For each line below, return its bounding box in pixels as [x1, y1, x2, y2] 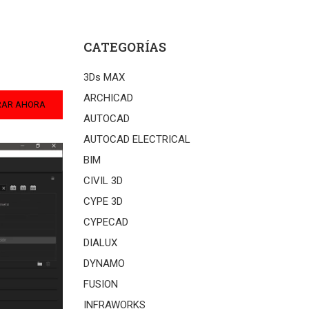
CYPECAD [83, 216, 128, 228]
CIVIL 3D [83, 175, 123, 187]
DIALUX [83, 237, 117, 249]
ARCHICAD [83, 92, 133, 104]
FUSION [83, 278, 118, 290]
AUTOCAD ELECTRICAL [83, 133, 190, 146]
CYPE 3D [83, 195, 123, 208]
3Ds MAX [83, 71, 125, 83]
